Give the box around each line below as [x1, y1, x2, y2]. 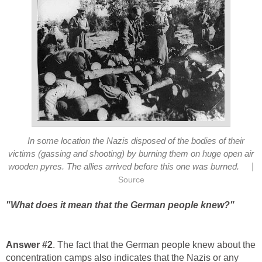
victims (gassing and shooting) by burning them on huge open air [8, 149, 254, 158]
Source [118, 175, 144, 184]
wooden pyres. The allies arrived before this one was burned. [8, 161, 240, 171]
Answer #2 [6, 239, 53, 250]
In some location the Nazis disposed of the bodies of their [27, 136, 244, 146]
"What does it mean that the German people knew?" [6, 199, 235, 210]
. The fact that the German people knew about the [53, 239, 256, 250]
